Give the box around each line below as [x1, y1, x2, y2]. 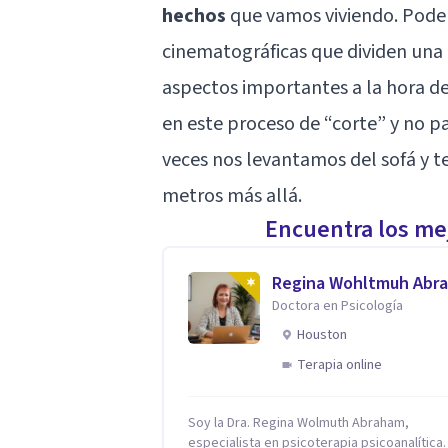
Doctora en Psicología [272, 295, 403, 316]
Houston [297, 324, 347, 345]
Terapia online [297, 354, 382, 375]
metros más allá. [162, 181, 302, 210]
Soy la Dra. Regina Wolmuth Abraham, [188, 412, 409, 433]
